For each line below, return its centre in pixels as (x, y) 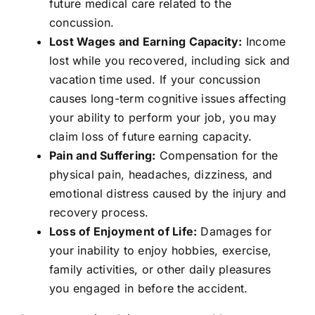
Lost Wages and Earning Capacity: (146, 42)
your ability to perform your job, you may (162, 118)
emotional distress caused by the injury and (168, 194)
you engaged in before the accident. (148, 289)
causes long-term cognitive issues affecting (168, 99)
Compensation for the (217, 156)
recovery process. (99, 213)
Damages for (234, 232)
